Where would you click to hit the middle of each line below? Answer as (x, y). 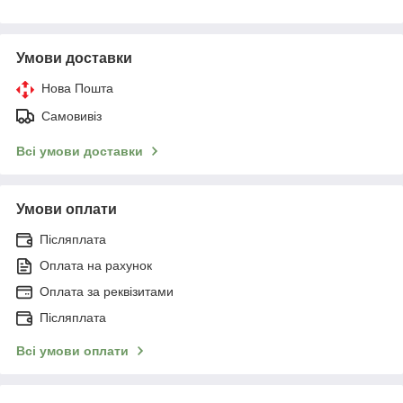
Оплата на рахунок (96, 265)
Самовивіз (72, 116)
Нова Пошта (77, 88)
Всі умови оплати (72, 350)
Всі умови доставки (80, 151)
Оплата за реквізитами (107, 291)
